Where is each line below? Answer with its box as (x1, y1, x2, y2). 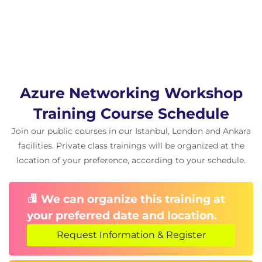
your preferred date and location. (27, 209, 217, 222)
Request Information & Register (56, 229, 206, 240)
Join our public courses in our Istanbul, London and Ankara (11, 126, 251, 136)
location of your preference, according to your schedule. (16, 155, 246, 166)
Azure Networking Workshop (19, 84, 243, 102)
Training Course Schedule (33, 105, 229, 122)
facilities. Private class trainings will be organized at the (18, 140, 244, 151)
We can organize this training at (38, 192, 225, 206)
